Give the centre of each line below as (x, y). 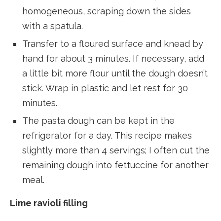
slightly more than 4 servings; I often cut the (116, 150)
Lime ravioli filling (49, 203)
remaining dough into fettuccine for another (115, 165)
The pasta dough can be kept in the (98, 120)
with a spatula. (53, 26)
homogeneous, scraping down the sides (107, 11)
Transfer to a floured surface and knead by (113, 43)
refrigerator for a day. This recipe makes (107, 135)
